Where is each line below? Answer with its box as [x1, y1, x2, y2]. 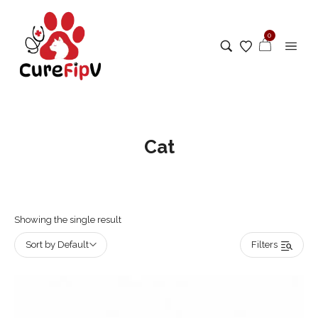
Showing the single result [14, 214, 121, 225]
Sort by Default [26, 239, 89, 250]
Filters [251, 239, 278, 250]
